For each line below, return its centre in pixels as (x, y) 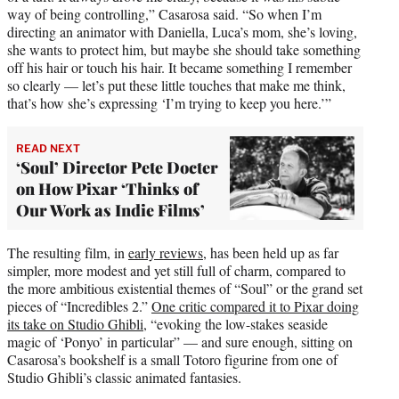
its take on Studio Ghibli (75, 324)
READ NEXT (48, 149)
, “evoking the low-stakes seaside (236, 324)
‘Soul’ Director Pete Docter (117, 168)
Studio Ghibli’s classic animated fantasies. (124, 378)
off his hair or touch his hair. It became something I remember (179, 68)
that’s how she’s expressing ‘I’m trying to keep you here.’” (169, 103)
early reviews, (167, 253)
